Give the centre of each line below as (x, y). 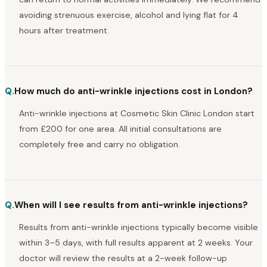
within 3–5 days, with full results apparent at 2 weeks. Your (136, 243)
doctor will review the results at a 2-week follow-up (123, 258)
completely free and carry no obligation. (100, 144)
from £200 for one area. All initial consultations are (120, 128)
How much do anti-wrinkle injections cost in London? (133, 91)
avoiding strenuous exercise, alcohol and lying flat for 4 (129, 15)
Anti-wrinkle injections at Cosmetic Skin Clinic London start (137, 113)
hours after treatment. (64, 30)
